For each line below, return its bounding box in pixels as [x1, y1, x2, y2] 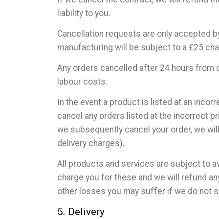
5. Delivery [57, 205, 105, 218]
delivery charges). [57, 138, 125, 148]
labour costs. [57, 76, 108, 87]
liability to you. [57, 8, 110, 18]
